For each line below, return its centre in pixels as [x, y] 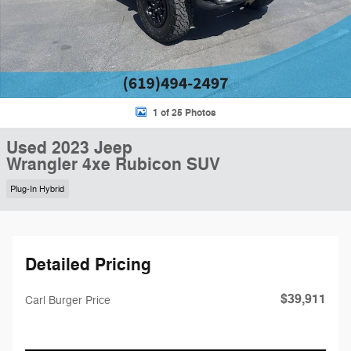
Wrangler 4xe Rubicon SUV [113, 165]
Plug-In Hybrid [38, 189]
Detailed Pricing [88, 264]
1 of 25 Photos [184, 112]
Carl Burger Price [68, 300]
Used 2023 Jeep [69, 148]
